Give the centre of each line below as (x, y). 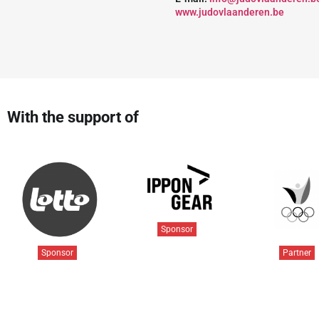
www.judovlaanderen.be (230, 12)
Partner (297, 253)
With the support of (73, 117)
